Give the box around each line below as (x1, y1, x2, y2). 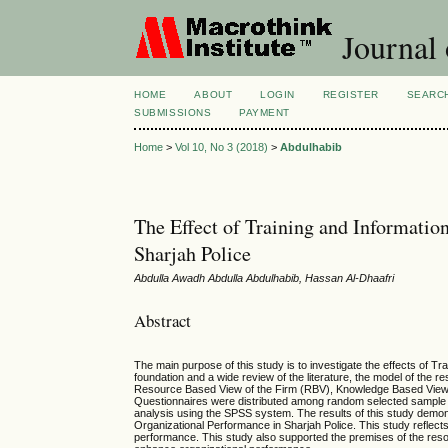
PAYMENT (239, 107, 290, 118)
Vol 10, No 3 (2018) (175, 141, 269, 154)
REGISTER (322, 89, 379, 100)
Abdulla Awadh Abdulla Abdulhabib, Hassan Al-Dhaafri (134, 272, 395, 285)
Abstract (134, 308, 192, 332)
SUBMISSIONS (134, 107, 212, 118)
